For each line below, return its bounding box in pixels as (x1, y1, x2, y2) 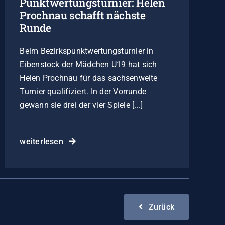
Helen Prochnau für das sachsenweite (20, 73, 158, 83)
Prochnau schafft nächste (20, 8, 146, 22)
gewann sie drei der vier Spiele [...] (20, 100, 143, 110)
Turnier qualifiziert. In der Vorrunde (20, 86, 147, 96)
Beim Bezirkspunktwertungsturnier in (20, 46, 154, 56)
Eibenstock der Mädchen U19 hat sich (20, 59, 157, 69)
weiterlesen (20, 136, 63, 146)
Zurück (148, 202, 175, 212)
